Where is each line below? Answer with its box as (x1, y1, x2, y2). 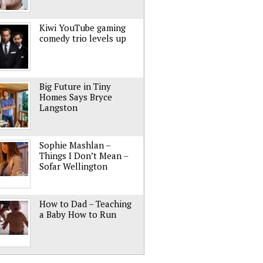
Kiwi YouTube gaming (39, 22, 126, 33)
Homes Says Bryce (39, 91, 112, 103)
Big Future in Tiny (39, 80, 111, 92)
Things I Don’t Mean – (39, 150, 128, 161)
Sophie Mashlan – (39, 139, 110, 151)
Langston (39, 102, 77, 113)
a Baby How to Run (39, 208, 116, 220)
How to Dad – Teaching (39, 198, 131, 210)
